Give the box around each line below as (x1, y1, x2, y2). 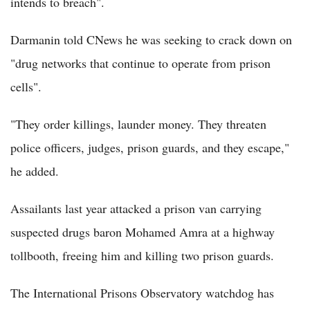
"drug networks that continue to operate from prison (10, 55, 271, 72)
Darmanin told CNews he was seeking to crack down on (10, 31, 292, 48)
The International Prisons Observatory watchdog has (10, 284, 274, 302)
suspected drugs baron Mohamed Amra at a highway (10, 224, 275, 241)
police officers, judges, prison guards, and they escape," (10, 139, 289, 156)
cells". (10, 78, 42, 95)
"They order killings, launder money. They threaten (10, 116, 266, 133)
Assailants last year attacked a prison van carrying (10, 200, 262, 217)
